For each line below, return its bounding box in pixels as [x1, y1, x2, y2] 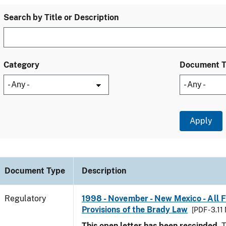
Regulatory [5, 194, 46, 203]
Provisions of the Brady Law [82, 205, 188, 214]
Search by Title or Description [4, 13, 119, 22]
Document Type [5, 166, 65, 176]
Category [4, 60, 39, 70]
